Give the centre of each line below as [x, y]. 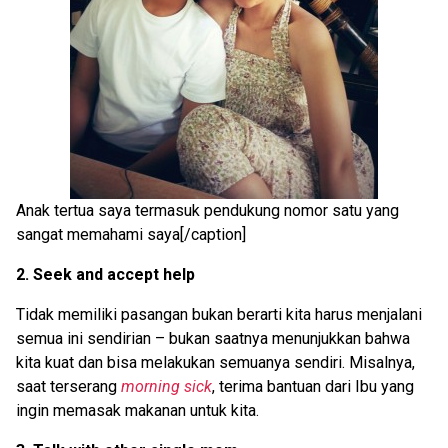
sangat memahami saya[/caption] [131, 235]
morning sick [166, 387]
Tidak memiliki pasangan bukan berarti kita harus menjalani [219, 315]
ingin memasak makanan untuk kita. [137, 411]
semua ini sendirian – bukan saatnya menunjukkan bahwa [213, 339]
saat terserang [68, 387]
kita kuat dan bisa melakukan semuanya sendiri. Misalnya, [215, 363]
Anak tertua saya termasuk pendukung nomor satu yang [207, 211]
